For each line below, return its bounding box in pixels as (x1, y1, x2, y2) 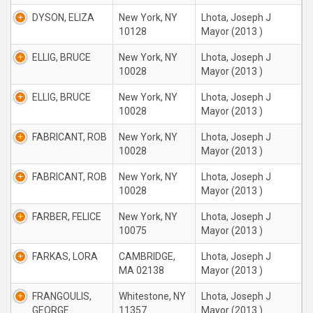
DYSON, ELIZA (32, 12, 94, 23)
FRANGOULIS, (32, 291, 92, 302)
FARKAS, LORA (32, 251, 98, 262)
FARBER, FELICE (32, 211, 101, 222)
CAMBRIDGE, (119, 251, 175, 262)
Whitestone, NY (119, 291, 186, 302)
